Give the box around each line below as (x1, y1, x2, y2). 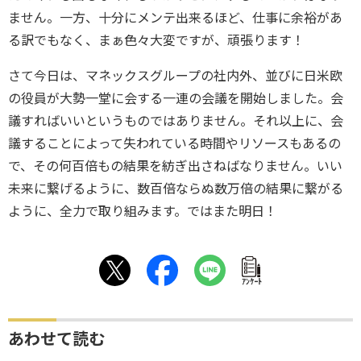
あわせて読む (8, 328, 105, 350)
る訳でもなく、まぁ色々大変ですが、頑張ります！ (8, 31, 305, 49)
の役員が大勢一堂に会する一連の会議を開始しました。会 (8, 89, 343, 107)
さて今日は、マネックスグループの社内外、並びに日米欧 (8, 67, 342, 85)
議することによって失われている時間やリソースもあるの (8, 135, 341, 152)
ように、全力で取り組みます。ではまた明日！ (8, 202, 277, 220)
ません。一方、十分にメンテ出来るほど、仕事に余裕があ (8, 9, 342, 27)
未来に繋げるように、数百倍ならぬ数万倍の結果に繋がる (8, 180, 343, 197)
